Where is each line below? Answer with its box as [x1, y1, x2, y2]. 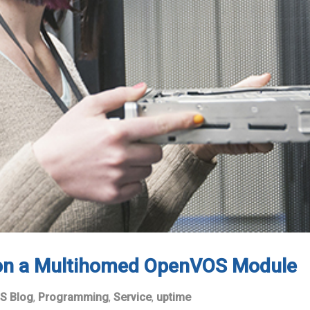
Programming [38, 291, 109, 304]
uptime [156, 291, 191, 304]
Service [113, 291, 152, 304]
